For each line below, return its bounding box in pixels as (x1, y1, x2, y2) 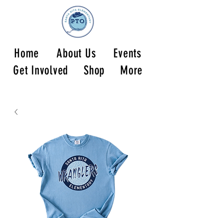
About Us (56, 46, 96, 60)
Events (113, 46, 142, 60)
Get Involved (13, 63, 68, 77)
